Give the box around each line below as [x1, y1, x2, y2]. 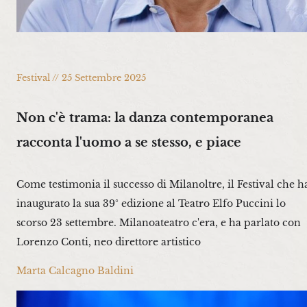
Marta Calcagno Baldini [16, 265, 134, 278]
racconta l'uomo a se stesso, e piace [16, 134, 241, 150]
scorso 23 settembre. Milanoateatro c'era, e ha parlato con [16, 217, 301, 230]
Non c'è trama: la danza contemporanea [16, 109, 273, 125]
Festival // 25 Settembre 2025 [16, 73, 146, 84]
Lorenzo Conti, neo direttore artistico [16, 236, 201, 249]
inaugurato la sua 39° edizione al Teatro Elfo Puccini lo [16, 197, 286, 210]
